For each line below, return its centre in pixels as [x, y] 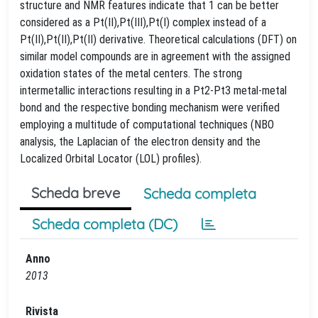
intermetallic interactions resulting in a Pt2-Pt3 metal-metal [153, 91]
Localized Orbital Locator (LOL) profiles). [111, 159]
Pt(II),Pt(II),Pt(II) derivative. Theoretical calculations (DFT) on [158, 39]
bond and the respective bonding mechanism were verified [150, 108]
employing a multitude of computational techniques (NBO [147, 125]
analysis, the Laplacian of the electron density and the [140, 142]
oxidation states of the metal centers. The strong [131, 73]
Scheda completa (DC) [105, 224]
